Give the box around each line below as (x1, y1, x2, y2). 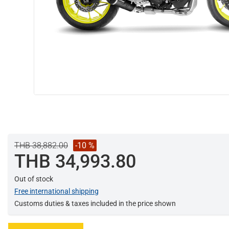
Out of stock (14, 175, 53, 183)
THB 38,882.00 (14, 141, 68, 150)
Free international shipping (14, 187, 99, 195)
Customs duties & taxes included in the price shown (14, 199, 176, 208)
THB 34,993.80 (14, 151, 136, 172)
